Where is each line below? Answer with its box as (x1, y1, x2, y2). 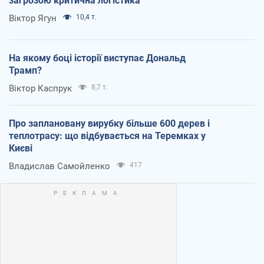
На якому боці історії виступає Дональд (9, 52, 186, 64)
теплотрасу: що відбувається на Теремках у (9, 130, 206, 142)
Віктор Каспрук (9, 83, 72, 94)
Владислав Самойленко (9, 161, 110, 172)
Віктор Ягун (9, 13, 57, 24)
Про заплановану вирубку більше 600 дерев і (9, 118, 210, 130)
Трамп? (9, 65, 42, 77)
